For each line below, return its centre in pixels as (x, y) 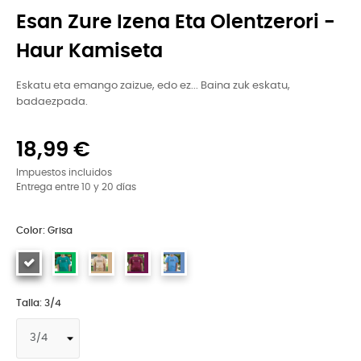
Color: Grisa (44, 230)
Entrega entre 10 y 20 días (76, 187)
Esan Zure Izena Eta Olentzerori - (176, 23)
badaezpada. (52, 102)
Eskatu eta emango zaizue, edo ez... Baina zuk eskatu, (153, 86)
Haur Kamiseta (89, 52)
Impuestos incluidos (64, 173)
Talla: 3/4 (39, 303)
